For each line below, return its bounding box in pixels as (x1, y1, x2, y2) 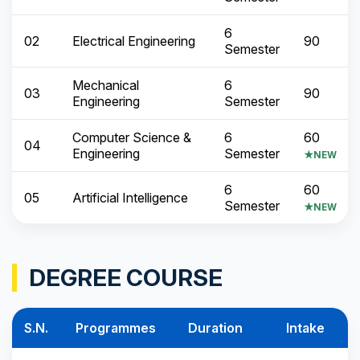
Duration (188, 320, 243, 337)
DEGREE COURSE (29, 264, 223, 292)
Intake (286, 320, 325, 337)
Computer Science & (72, 129, 191, 146)
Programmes (76, 320, 156, 337)
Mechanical (72, 77, 139, 94)
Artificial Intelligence (72, 190, 188, 207)
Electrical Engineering (72, 33, 195, 50)
